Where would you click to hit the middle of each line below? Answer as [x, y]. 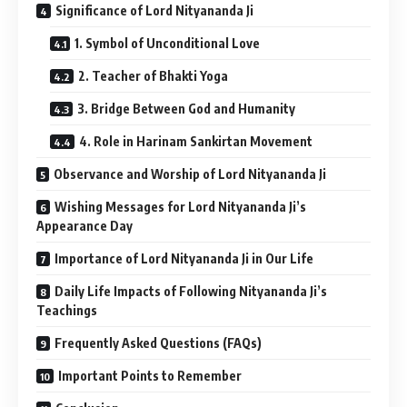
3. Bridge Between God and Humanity [186, 109]
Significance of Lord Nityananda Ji [154, 11]
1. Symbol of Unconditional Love [167, 44]
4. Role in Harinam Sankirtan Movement [196, 142]
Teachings [67, 311]
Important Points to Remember [150, 376]
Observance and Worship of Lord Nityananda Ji [190, 174]
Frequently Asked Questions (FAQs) [158, 343]
